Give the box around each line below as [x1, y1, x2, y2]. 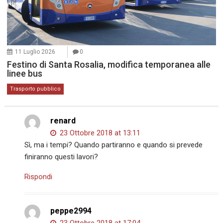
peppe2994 [50, 206, 92, 216]
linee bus [7, 68, 43, 79]
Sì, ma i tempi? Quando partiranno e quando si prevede [24, 140, 203, 149]
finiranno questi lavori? [24, 152, 99, 161]
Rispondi [24, 172, 53, 181]
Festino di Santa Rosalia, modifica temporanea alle [7, 59, 211, 70]
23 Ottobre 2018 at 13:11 [58, 128, 141, 137]
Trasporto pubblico [10, 85, 61, 92]
